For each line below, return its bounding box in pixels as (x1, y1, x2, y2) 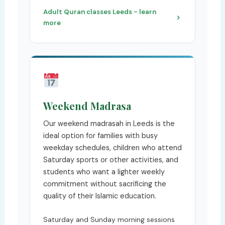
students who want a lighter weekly (43, 167, 165, 176)
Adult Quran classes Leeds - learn (43, 7, 156, 16)
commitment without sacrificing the (43, 179, 166, 188)
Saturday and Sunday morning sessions (43, 215, 175, 224)
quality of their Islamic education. (43, 191, 156, 200)
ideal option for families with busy (43, 131, 158, 140)
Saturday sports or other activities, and (43, 155, 178, 164)
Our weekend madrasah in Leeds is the (43, 119, 175, 128)
